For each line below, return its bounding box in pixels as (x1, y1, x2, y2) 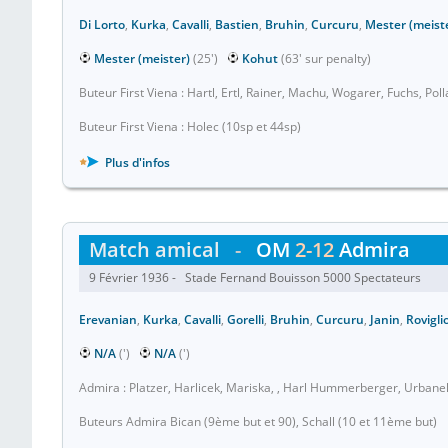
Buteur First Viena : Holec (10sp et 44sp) (79, 118, 301, 135)
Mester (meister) (94, 50, 190, 67)
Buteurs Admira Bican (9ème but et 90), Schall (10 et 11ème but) (79, 413, 437, 430)
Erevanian (79, 311, 137, 328)
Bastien (215, 16, 259, 33)
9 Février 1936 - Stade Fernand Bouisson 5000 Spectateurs (89, 269, 427, 286)
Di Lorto (79, 16, 125, 33)
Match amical (89, 236, 220, 263)
